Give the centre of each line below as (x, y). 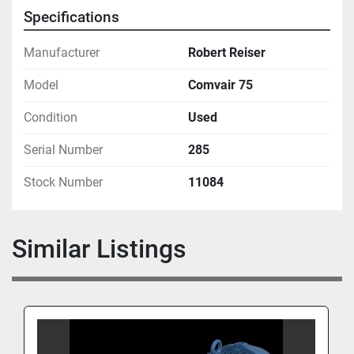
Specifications (72, 17)
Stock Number (63, 182)
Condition (51, 117)
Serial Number (63, 149)
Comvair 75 (220, 85)
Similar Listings (107, 249)
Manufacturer (62, 52)
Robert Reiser (227, 52)
